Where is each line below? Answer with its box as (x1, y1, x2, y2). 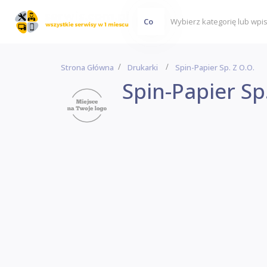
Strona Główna (61, 61, 114, 73)
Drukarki (128, 61, 158, 73)
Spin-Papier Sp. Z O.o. (175, 61, 254, 73)
